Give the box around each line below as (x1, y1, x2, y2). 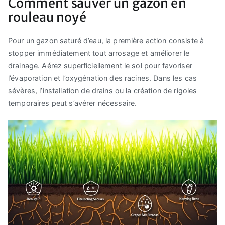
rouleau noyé (8, 9, 86, 26)
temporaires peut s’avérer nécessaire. (8, 99, 137, 108)
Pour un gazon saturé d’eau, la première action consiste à (8, 36, 204, 45)
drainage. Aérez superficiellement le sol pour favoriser (8, 61, 192, 70)
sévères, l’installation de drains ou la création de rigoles (8, 86, 197, 95)
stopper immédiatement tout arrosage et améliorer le (8, 49, 190, 58)
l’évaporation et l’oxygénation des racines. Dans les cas (8, 74, 197, 83)
